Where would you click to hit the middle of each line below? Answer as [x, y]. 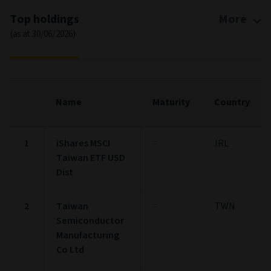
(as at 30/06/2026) [43, 34]
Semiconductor [90, 220]
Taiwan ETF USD [91, 158]
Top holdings [44, 19]
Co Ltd [70, 250]
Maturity [171, 102]
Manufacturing [88, 235]
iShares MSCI [83, 143]
